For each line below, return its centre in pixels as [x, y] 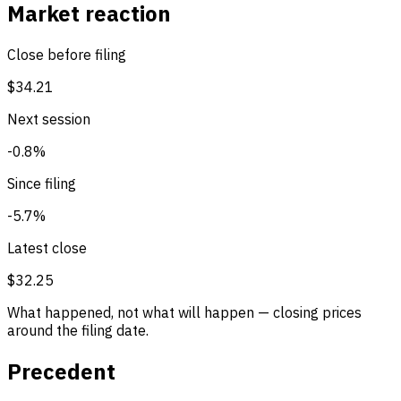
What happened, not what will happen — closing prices [184, 313]
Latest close [47, 248]
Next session [49, 119]
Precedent [61, 372]
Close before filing [67, 55]
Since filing [42, 184]
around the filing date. [78, 331]
